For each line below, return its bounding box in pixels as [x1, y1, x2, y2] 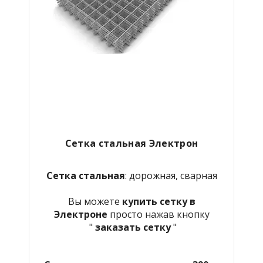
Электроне [53, 207, 110, 221]
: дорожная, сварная [124, 168, 217, 182]
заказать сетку [95, 220, 171, 234]
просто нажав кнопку [109, 207, 210, 221]
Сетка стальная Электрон [65, 136, 198, 150]
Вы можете [68, 194, 120, 208]
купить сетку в [119, 194, 195, 208]
